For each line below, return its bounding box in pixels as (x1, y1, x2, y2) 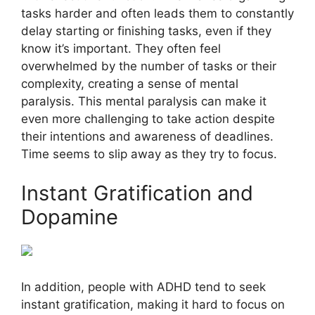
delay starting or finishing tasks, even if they (21, 24, 271, 39)
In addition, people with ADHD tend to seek (21, 280, 266, 295)
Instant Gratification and (21, 180, 253, 205)
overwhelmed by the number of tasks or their (21, 59, 276, 74)
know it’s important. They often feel (21, 41, 221, 56)
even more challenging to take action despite (21, 112, 275, 127)
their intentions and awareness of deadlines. (21, 129, 274, 144)
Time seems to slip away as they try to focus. (21, 147, 277, 162)
